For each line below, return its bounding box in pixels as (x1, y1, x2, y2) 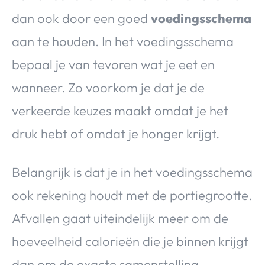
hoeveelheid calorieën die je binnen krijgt (12, 232, 248, 250)
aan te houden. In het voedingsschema (12, 33, 234, 50)
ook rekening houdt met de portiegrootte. (12, 186, 252, 203)
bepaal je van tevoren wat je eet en (12, 56, 215, 73)
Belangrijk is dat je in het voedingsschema (12, 163, 253, 180)
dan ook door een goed (12, 9, 151, 27)
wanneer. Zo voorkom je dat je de (12, 79, 205, 96)
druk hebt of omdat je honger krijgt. (12, 125, 219, 142)
